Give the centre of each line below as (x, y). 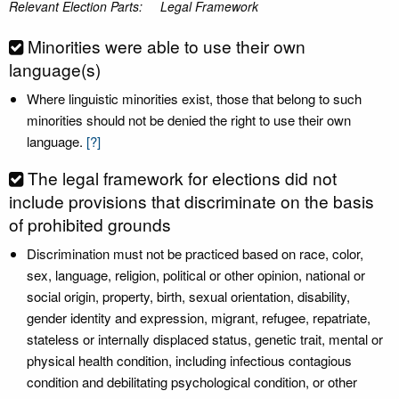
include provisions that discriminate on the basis (191, 201)
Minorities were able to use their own (167, 46)
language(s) (55, 69)
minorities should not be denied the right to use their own (189, 120)
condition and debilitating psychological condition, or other (192, 382)
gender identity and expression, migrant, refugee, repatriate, (199, 318)
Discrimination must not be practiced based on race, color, (195, 253)
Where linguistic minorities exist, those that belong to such (194, 98)
